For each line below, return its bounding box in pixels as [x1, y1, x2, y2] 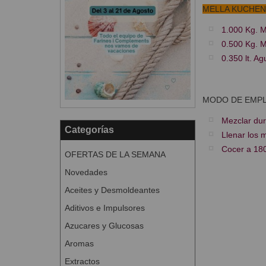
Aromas [64, 238, 94, 248]
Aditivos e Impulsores [64, 202, 145, 213]
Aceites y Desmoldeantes [64, 185, 160, 195]
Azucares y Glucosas [64, 220, 144, 230]
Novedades [64, 167, 107, 177]
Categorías [64, 124, 114, 135]
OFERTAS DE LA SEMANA [64, 149, 166, 159]
